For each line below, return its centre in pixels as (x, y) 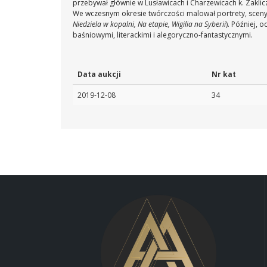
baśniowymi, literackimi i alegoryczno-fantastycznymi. (163, 35)
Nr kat (224, 74)
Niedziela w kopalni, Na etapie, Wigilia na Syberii (149, 24)
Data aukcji (99, 74)
